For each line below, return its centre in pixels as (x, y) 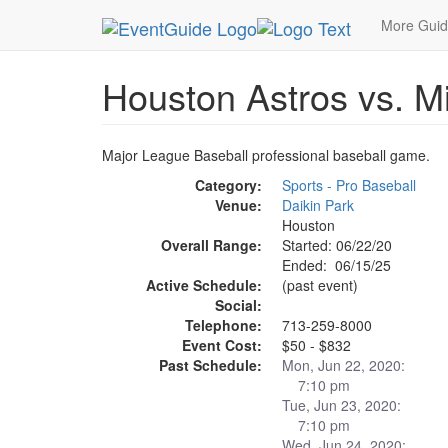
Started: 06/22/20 (337, 245)
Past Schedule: (210, 365)
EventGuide (303, 18)
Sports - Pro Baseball (349, 185)
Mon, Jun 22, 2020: (343, 365)
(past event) (320, 285)
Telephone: (223, 325)
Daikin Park (318, 205)
